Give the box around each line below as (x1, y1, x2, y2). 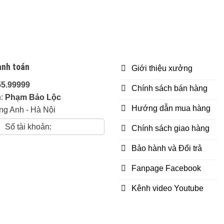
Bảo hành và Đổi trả (131, 144, 202, 153)
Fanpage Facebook (131, 164, 201, 173)
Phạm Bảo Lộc (5, 92, 61, 101)
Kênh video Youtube (131, 184, 203, 193)
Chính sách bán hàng (131, 84, 207, 93)
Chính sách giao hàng (131, 124, 209, 133)
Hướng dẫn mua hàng (131, 104, 210, 113)
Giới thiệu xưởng (131, 64, 192, 73)
